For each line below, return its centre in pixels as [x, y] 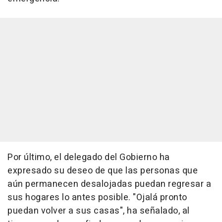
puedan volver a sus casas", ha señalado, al [99, 211]
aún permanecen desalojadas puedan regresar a [109, 184]
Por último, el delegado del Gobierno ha [89, 157]
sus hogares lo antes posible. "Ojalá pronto [97, 197]
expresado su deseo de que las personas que [103, 170]
